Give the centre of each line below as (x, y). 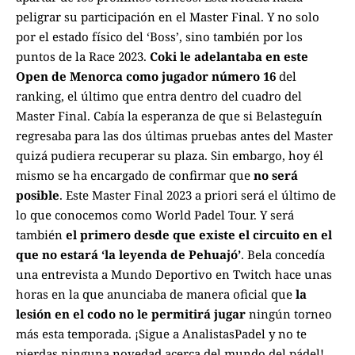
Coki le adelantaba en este (229, 57)
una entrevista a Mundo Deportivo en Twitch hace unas (174, 275)
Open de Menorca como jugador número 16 (146, 76)
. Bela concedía (283, 255)
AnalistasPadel (224, 334)
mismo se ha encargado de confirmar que (135, 176)
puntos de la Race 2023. (83, 57)
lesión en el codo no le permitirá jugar (131, 314)
